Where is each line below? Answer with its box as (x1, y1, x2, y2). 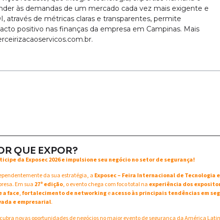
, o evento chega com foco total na (63, 180, 149, 189)
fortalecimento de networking (22, 189, 107, 198)
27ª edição (34, 180, 63, 189)
